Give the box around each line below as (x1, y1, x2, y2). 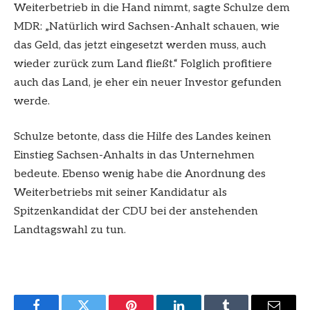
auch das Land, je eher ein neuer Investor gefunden (14, 75, 282, 89)
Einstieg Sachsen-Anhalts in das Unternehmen (14, 149, 255, 163)
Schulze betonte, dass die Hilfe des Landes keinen (14, 130, 271, 144)
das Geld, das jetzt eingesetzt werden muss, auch (14, 38, 266, 52)
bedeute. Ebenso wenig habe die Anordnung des (14, 167, 266, 181)
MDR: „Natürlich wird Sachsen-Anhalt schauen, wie (14, 19, 280, 33)
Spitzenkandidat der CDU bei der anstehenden (14, 205, 258, 219)
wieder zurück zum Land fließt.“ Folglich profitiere (14, 57, 272, 71)
